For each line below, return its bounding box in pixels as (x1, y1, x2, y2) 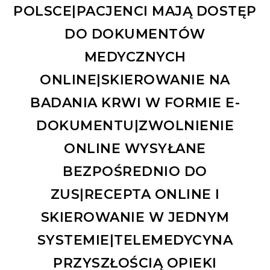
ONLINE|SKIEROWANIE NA (40, 71, 230, 88)
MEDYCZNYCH (84, 48, 186, 65)
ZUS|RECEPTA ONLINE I (50, 186, 220, 202)
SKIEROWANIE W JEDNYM (40, 209, 230, 225)
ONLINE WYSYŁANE (64, 140, 206, 157)
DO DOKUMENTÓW (64, 25, 206, 42)
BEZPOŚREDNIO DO (63, 163, 207, 180)
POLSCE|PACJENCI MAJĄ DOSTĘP (13, 2, 257, 19)
